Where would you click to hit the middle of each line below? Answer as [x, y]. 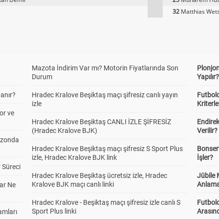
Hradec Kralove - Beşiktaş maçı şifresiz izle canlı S [106, 202]
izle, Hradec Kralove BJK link [74, 157]
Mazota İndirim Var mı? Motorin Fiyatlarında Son [105, 68]
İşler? [205, 157]
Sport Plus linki [54, 211]
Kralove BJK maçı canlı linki [73, 184]
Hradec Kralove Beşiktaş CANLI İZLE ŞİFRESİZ [101, 122]
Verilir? [208, 131]
